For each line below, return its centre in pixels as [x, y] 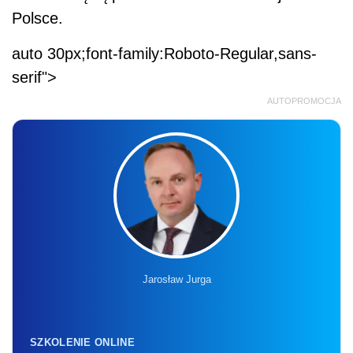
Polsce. [37, 18]
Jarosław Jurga [176, 279]
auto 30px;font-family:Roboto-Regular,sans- [164, 53]
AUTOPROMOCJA [304, 100]
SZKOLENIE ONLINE [82, 342]
